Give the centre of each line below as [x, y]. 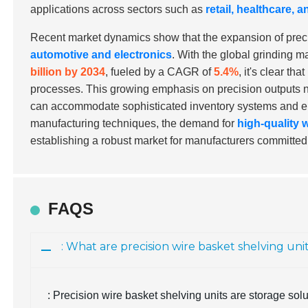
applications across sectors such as [118, 9]
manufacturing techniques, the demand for [134, 123]
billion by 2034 [68, 72]
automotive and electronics [101, 55]
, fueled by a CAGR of [160, 72]
